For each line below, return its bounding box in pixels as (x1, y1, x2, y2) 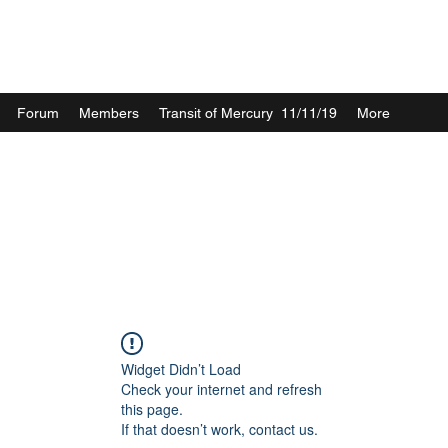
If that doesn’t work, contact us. (121, 419, 318, 439)
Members (79, 105, 139, 121)
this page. (121, 399, 183, 419)
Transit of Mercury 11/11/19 (159, 105, 337, 121)
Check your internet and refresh (121, 379, 322, 399)
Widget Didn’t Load (121, 359, 241, 379)
